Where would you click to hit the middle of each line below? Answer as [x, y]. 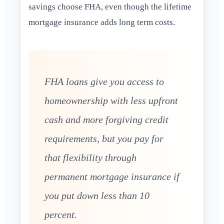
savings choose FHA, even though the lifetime [110, 7]
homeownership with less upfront [111, 101]
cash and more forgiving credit [106, 120]
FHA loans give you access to [104, 82]
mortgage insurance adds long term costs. [102, 22]
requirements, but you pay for [104, 139]
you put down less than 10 [97, 196]
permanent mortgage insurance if [112, 177]
